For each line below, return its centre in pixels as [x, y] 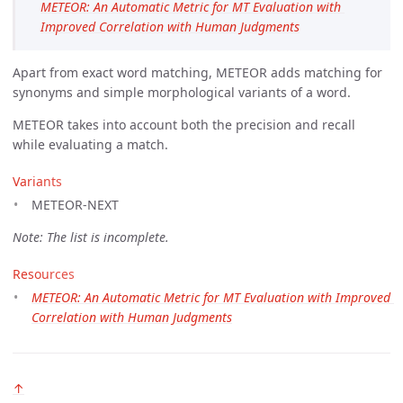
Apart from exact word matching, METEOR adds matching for [197, 72]
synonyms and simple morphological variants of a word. [182, 92]
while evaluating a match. [90, 144]
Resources [44, 273]
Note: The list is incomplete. [91, 237]
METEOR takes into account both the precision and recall [184, 124]
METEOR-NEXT [75, 204]
